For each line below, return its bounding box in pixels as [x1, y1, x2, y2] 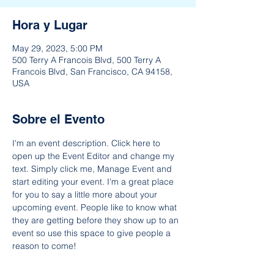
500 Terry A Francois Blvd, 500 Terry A [12, 54, 161, 65]
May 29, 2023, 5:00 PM [12, 43, 103, 54]
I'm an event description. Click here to [12, 138, 163, 149]
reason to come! [12, 240, 76, 251]
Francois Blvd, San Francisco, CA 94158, [12, 66, 172, 77]
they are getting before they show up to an [12, 215, 181, 226]
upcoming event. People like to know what [12, 202, 179, 213]
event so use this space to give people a [12, 228, 173, 239]
